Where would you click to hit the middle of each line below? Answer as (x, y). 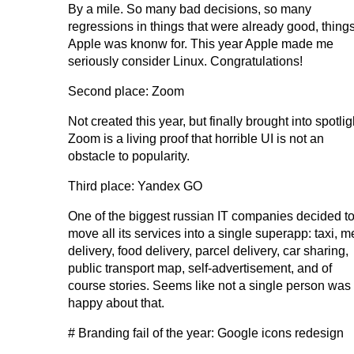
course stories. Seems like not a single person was (209, 286)
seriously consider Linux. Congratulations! (185, 62)
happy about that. (116, 303)
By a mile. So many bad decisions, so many (190, 9)
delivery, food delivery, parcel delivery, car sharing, (208, 251)
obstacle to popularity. (129, 156)
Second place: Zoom (126, 92)
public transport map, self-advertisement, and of (200, 269)
